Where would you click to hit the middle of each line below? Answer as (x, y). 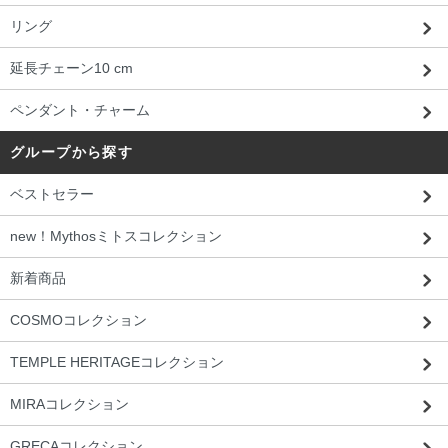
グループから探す (72, 151)
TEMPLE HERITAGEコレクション (117, 361)
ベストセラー (52, 193)
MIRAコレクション (69, 403)
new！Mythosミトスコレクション (116, 235)
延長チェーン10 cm (71, 67)
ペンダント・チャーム (80, 109)
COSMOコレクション (78, 319)
